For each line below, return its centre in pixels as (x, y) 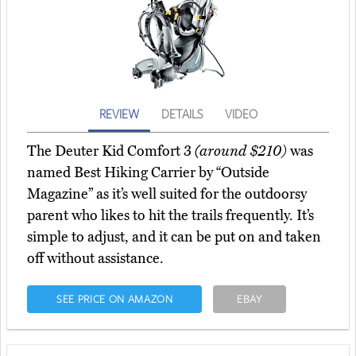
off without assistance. (95, 259)
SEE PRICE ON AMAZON (114, 299)
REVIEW (119, 114)
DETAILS (182, 114)
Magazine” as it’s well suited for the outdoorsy (167, 194)
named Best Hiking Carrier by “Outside (148, 173)
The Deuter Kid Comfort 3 (111, 151)
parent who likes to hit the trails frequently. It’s (170, 216)
